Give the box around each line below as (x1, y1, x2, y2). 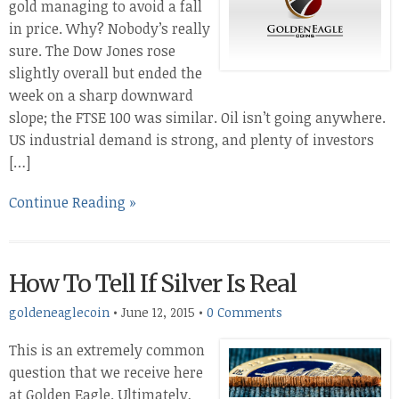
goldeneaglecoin (9, 304, 110, 321)
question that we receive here (9, 362, 203, 382)
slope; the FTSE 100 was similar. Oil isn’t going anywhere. (9, 108, 386, 127)
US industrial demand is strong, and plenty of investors (9, 130, 374, 150)
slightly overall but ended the (9, 63, 202, 83)
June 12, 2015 (121, 304, 195, 321)
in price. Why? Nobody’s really (9, 19, 210, 38)
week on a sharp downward (9, 85, 193, 105)
